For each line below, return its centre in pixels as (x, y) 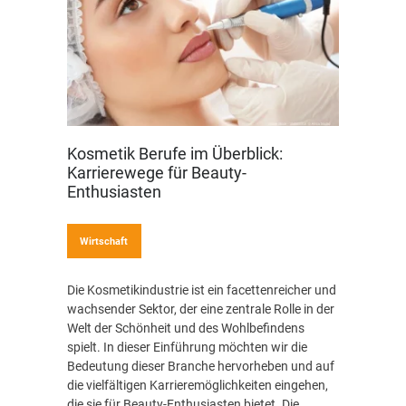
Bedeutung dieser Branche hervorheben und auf (201, 366)
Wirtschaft (104, 242)
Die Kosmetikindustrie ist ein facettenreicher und (202, 290)
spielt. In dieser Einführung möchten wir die (187, 347)
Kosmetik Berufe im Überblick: (175, 154)
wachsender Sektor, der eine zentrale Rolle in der (201, 309)
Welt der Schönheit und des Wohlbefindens (186, 328)
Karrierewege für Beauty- (157, 173)
